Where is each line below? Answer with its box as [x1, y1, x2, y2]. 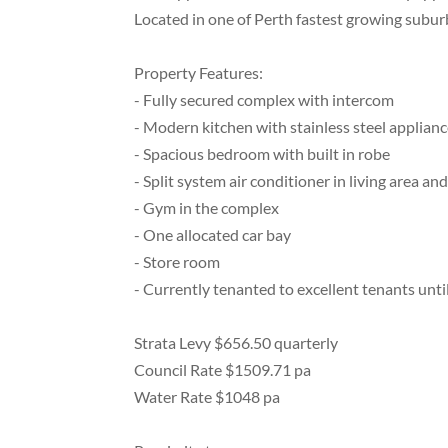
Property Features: [134, 63, 264, 83]
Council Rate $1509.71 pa [134, 360, 312, 380]
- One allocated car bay [134, 225, 292, 245]
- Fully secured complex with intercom [134, 90, 395, 110]
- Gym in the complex [134, 198, 280, 218]
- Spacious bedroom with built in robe [134, 144, 391, 164]
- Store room [134, 252, 221, 272]
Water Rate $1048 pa [134, 387, 281, 407]
